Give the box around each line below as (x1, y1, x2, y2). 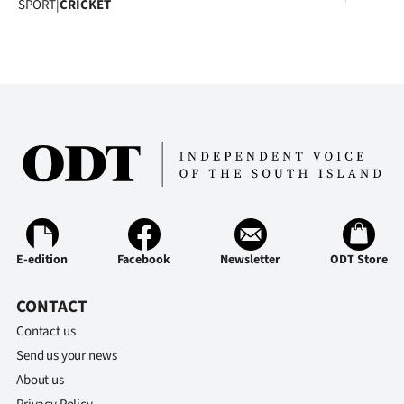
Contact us (16, 322, 76, 342)
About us (16, 371, 64, 390)
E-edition (16, 251, 68, 270)
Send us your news (16, 346, 117, 366)
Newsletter (220, 251, 280, 270)
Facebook (117, 251, 170, 270)
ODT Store (330, 251, 388, 270)
